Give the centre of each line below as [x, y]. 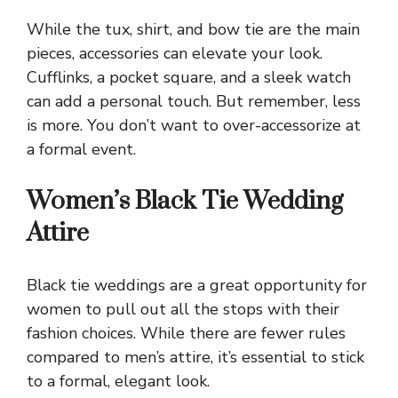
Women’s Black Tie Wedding [185, 202]
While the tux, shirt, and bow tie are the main [193, 30]
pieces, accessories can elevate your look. [175, 54]
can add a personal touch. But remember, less [194, 102]
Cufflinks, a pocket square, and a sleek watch [189, 78]
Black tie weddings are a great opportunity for [197, 286]
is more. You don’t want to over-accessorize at [194, 126]
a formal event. [81, 150]
